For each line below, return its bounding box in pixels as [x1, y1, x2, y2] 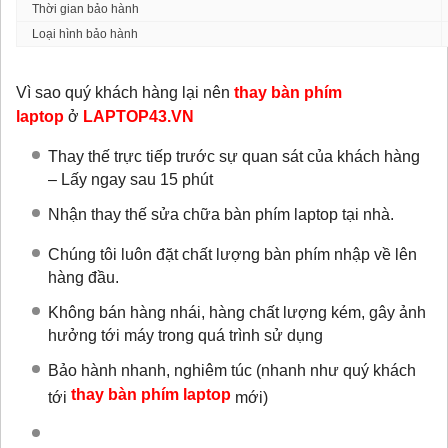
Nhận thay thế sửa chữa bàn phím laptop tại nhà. [47, 206, 394, 224]
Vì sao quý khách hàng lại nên [16, 84, 234, 102]
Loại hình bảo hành [32, 27, 138, 42]
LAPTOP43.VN [83, 108, 194, 126]
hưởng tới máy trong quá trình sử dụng [47, 327, 323, 342]
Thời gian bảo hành [32, 2, 139, 17]
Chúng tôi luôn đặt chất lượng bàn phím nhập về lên [47, 246, 417, 264]
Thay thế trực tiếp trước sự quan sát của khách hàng [47, 148, 420, 166]
